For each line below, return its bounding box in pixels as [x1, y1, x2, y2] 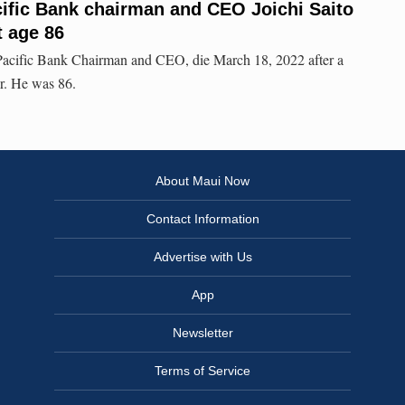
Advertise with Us [153, 250, 252, 265]
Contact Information [146, 212, 259, 227]
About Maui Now [155, 174, 250, 189]
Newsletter [172, 325, 233, 341]
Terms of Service [155, 363, 250, 379]
